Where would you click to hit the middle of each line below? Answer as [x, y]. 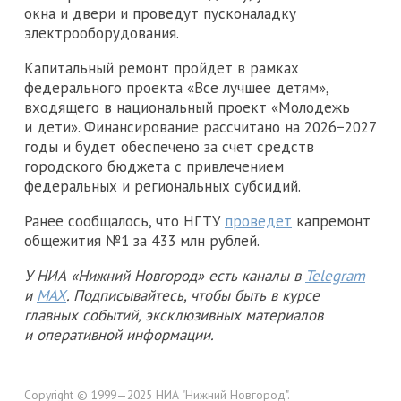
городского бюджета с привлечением [154, 166]
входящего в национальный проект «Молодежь [187, 107]
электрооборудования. [102, 33]
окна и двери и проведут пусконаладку [160, 13]
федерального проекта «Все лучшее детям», [176, 87]
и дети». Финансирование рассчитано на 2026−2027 [200, 127]
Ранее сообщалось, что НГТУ [124, 221]
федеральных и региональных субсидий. [162, 186]
